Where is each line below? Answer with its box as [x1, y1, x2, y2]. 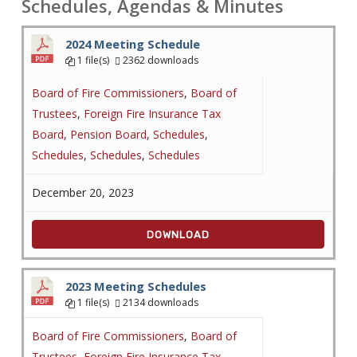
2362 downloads [120, 53, 198, 67]
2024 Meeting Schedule [65, 36, 200, 52]
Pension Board [69, 127, 147, 142]
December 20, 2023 [31, 185, 134, 200]
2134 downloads [120, 296, 198, 309]
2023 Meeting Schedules [65, 278, 206, 294]
